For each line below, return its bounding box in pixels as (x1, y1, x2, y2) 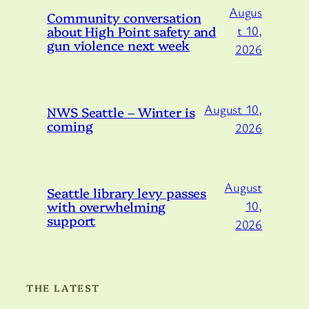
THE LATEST (26, 280, 100, 295)
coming (47, 116, 93, 134)
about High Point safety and (47, 21, 217, 40)
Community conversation (47, 8, 201, 26)
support (47, 210, 96, 229)
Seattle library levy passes (47, 183, 207, 201)
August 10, (204, 100, 262, 117)
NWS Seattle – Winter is (47, 102, 195, 121)
